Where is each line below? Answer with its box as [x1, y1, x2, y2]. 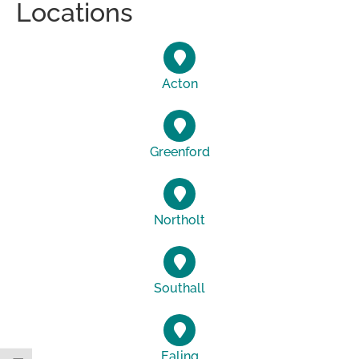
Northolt [154, 212, 205, 228]
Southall [154, 280, 205, 296]
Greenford [149, 144, 210, 159]
